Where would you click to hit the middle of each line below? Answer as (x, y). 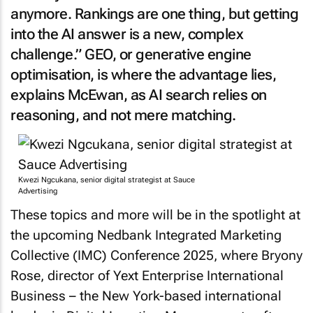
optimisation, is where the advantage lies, (143, 75)
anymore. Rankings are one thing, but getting (154, 14)
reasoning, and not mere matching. (123, 115)
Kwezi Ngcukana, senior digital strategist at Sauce (106, 180)
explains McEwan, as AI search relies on (139, 95)
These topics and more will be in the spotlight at (155, 214)
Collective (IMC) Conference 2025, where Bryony (156, 255)
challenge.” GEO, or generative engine (131, 54)
